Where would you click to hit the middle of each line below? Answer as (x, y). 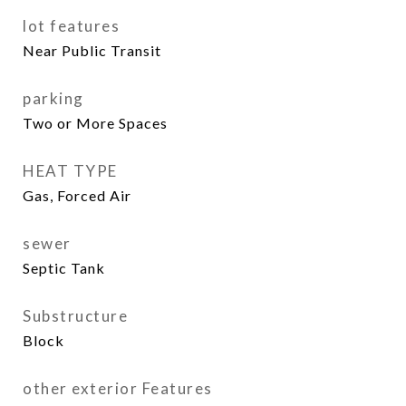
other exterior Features (118, 388)
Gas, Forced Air (77, 195)
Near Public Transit (92, 50)
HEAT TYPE (70, 171)
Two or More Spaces (95, 123)
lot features (71, 26)
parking (53, 98)
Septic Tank (64, 268)
